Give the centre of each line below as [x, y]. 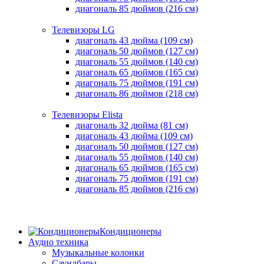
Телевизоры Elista [87, 115]
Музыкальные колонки [98, 253]
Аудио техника [58, 242]
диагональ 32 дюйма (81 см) [132, 126]
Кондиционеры [131, 232]
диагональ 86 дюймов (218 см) [137, 94]
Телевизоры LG [83, 30]
